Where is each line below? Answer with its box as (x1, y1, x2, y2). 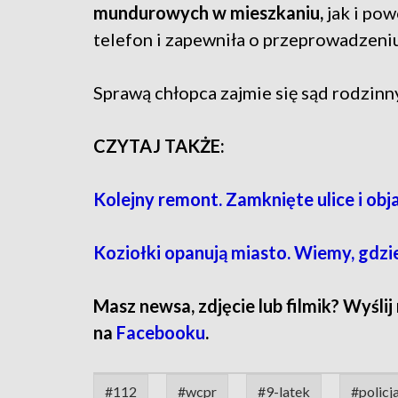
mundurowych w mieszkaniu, (93, 2, 323, 24)
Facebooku (116, 322, 205, 344)
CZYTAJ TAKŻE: (93, 135, 225, 157)
